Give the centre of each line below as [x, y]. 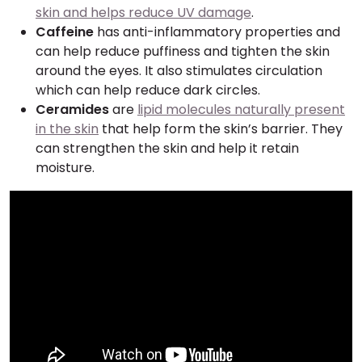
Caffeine [65, 32]
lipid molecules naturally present [241, 109]
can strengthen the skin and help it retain [167, 148]
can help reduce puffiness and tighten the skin [183, 51]
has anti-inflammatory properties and [217, 32]
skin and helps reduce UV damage [143, 13]
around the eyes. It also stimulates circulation [179, 71]
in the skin [67, 129]
